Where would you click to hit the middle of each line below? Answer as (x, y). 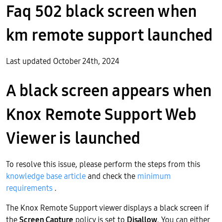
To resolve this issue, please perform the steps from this (103, 164)
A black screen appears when (109, 90)
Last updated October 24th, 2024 (63, 61)
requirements (29, 188)
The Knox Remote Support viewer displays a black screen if (108, 208)
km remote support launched (110, 35)
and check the (111, 176)
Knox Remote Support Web (101, 114)
